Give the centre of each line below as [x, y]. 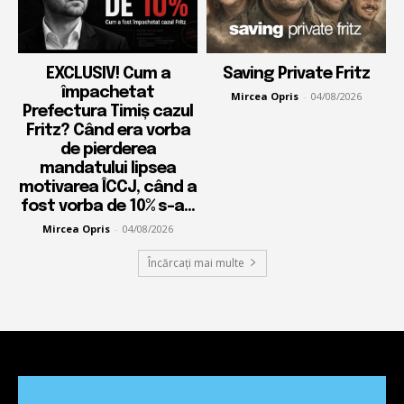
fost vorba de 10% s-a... [108, 206]
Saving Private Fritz [296, 73]
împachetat [108, 92]
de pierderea [108, 149]
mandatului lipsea [108, 168]
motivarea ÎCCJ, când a [108, 187]
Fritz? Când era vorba [108, 130]
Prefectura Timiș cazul [108, 111]
